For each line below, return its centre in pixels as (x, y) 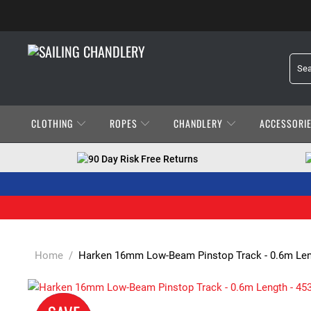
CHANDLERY (200, 123)
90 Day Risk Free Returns (143, 159)
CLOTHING (53, 123)
